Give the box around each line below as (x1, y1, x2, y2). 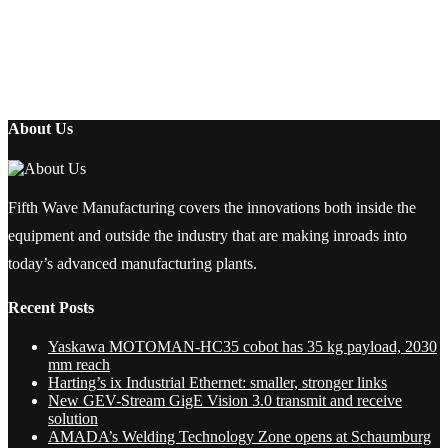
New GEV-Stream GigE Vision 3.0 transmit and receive (48, 392, 402, 410)
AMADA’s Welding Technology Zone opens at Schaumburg (48, 428, 431, 446)
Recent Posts (8, 299, 94, 317)
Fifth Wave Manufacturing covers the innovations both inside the (8, 198, 416, 216)
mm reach (48, 356, 110, 374)
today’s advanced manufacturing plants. (8, 254, 257, 272)
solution (48, 410, 98, 428)
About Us (8, 120, 73, 138)
